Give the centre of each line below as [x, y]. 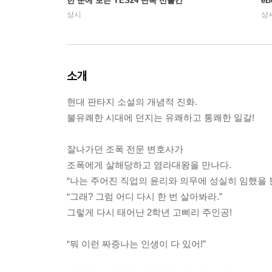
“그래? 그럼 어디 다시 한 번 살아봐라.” [144, 197]
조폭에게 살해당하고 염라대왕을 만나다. [149, 165]
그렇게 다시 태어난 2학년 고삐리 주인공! [149, 212]
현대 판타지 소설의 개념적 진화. [132, 102]
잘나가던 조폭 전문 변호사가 [125, 149]
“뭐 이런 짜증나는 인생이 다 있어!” [136, 244]
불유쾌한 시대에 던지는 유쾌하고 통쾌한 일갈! [161, 118]
